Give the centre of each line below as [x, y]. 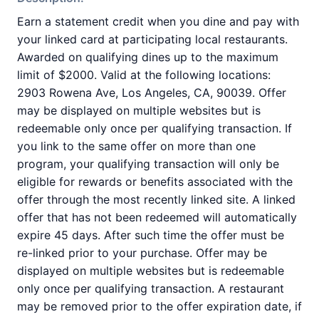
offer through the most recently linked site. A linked [156, 199]
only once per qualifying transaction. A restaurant [151, 288]
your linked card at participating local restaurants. [152, 39]
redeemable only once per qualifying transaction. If [155, 128]
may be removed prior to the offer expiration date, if [159, 306]
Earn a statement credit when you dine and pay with [158, 21]
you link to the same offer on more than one [136, 146]
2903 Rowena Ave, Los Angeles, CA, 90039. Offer [152, 93]
